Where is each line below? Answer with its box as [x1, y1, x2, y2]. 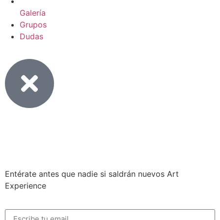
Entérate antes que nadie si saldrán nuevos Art [5, 169, 179, 179]
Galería [20, 8, 46, 18]
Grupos [20, 20, 47, 30]
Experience [5, 181, 46, 191]
